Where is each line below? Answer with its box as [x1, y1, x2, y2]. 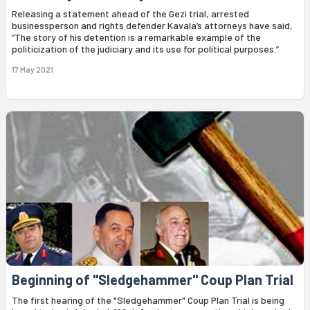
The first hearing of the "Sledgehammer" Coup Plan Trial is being [12, 293, 284, 306]
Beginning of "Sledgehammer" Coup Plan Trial [12, 271, 293, 288]
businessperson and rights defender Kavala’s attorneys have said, [12, 19, 293, 31]
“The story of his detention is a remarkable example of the [12, 30, 261, 43]
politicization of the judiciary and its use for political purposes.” [12, 42, 279, 55]
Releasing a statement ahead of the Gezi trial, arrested [12, 7, 249, 19]
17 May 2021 [12, 64, 53, 74]
